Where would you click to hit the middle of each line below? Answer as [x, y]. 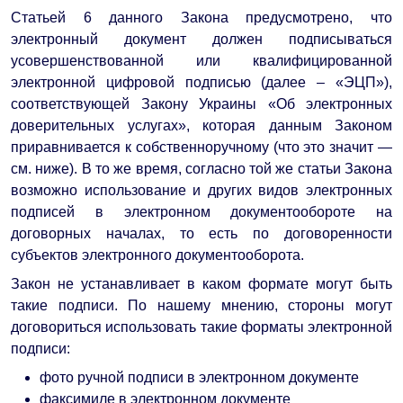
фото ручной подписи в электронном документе [199, 377]
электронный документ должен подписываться [201, 39]
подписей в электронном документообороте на [201, 211]
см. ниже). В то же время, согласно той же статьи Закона [201, 168]
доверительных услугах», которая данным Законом [201, 125]
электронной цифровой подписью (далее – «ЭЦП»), [201, 82]
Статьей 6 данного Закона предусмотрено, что [201, 17]
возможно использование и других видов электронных [201, 190]
